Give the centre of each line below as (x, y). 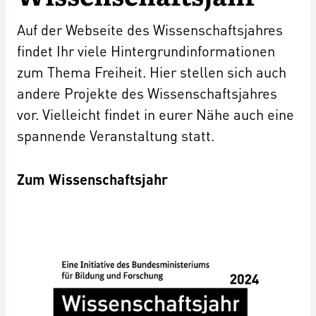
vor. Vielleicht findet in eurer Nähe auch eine (156, 114)
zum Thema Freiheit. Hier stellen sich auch (152, 72)
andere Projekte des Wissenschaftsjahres (147, 93)
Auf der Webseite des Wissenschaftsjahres (150, 30)
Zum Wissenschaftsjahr (92, 179)
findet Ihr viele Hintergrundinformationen (146, 51)
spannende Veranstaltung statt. (116, 135)
